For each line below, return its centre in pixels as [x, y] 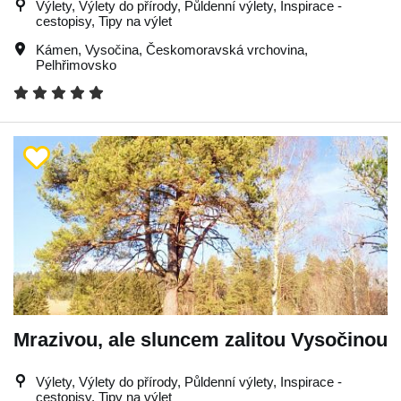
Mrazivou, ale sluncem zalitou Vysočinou [200, 340]
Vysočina [112, 50]
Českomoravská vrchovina [225, 50]
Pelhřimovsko [76, 65]
